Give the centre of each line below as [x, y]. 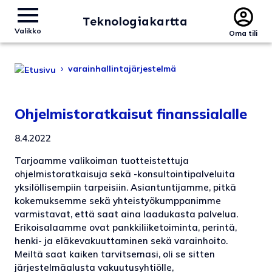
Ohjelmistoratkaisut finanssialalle [131, 114]
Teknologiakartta [135, 21]
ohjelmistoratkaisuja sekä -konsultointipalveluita [125, 174]
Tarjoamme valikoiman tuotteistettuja [102, 160]
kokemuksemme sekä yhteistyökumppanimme [118, 200]
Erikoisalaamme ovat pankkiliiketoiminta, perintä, [126, 227]
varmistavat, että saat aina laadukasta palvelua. [126, 214]
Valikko [28, 31]
